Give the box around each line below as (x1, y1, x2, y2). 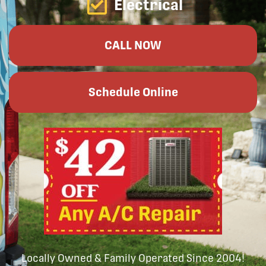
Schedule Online (88, 85, 178, 100)
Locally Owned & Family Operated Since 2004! (21, 252, 245, 265)
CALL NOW (104, 39, 161, 53)
